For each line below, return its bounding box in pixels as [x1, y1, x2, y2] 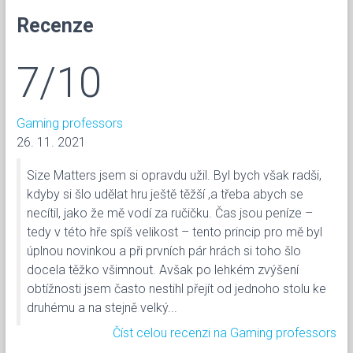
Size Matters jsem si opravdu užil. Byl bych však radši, [27, 167, 321, 183]
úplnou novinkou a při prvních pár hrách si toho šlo [27, 243, 301, 258]
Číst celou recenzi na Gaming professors [113, 325, 336, 340]
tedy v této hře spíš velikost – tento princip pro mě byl [27, 224, 322, 240]
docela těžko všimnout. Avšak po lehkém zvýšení [27, 262, 299, 277]
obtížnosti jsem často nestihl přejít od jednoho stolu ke [27, 281, 326, 296]
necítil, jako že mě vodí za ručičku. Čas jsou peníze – [27, 205, 313, 221]
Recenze [17, 13, 94, 37]
